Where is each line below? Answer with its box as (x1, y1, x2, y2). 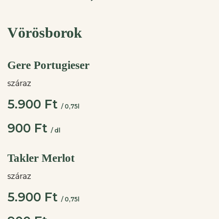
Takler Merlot (7, 152, 75, 164)
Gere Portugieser (7, 59, 89, 71)
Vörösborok (7, 24, 82, 41)
